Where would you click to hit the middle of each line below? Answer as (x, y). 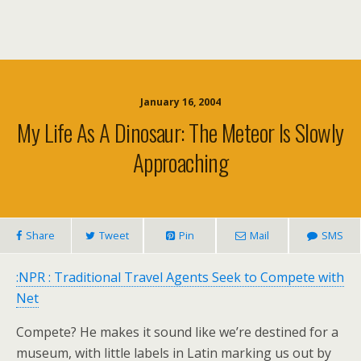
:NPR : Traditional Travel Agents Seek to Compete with (180, 277)
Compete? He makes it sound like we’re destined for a (177, 332)
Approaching (180, 162)
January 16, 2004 (180, 102)
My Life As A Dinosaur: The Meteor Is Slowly (180, 132)
